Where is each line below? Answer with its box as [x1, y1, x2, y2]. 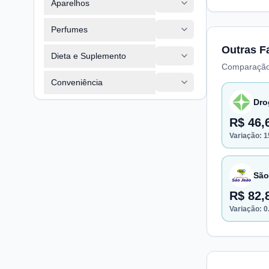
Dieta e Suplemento [51, 50, 126, 61]
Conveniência [51, 77, 103, 87]
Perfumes [51, 24, 88, 34]
